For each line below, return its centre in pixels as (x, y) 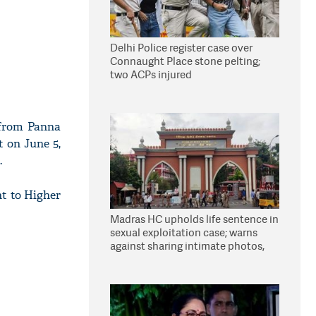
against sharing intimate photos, (187, 246)
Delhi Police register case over (181, 48)
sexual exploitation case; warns (184, 232)
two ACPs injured (151, 74)
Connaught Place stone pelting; (185, 61)
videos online (142, 259)
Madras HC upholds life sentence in (194, 219)
